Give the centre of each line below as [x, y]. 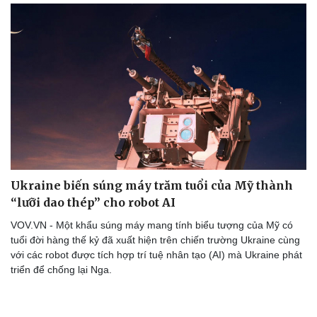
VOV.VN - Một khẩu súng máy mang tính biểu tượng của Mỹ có [152, 225]
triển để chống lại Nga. [61, 270]
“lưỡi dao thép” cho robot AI [93, 203]
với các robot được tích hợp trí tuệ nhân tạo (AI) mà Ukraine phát [156, 255]
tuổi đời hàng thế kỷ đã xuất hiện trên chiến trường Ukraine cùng [155, 240]
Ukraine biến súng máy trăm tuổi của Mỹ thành [152, 186]
